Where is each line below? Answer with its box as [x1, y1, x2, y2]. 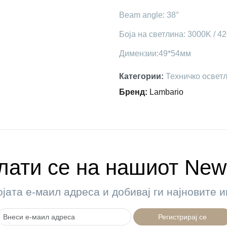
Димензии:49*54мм [119, 49, 191, 58]
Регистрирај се [158, 212, 207, 221]
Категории [119, 71, 161, 81]
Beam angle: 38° [119, 10, 179, 19]
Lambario [149, 87, 183, 96]
